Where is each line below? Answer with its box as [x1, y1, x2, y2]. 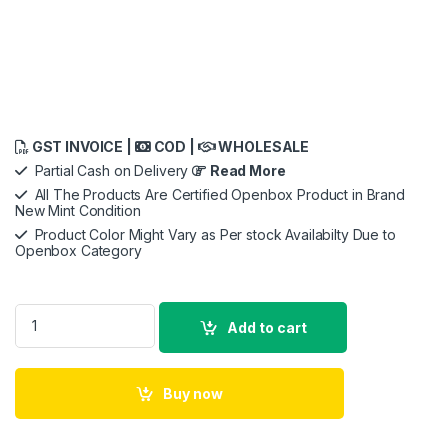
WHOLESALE [215, 137, 310, 155]
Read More [209, 161, 286, 179]
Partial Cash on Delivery [26, 161, 193, 179]
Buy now [163, 384, 224, 402]
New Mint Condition [15, 201, 141, 219]
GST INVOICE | [28, 137, 135, 155]
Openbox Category [15, 241, 142, 259]
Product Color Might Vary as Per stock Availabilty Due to [26, 225, 396, 243]
